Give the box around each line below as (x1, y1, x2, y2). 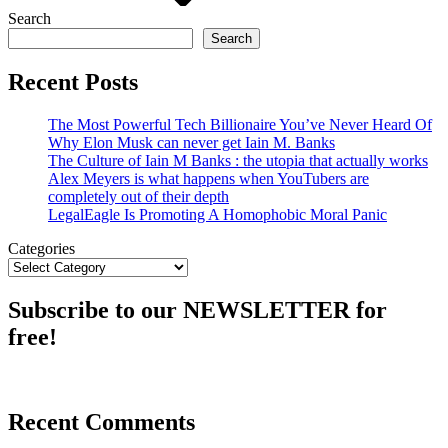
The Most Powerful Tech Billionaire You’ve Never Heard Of (48, 116, 432, 134)
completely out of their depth (48, 188, 229, 206)
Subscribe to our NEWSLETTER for (8, 296, 387, 323)
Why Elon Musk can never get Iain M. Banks (48, 134, 335, 152)
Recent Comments (8, 408, 195, 435)
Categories (8, 240, 75, 258)
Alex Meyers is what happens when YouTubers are (48, 170, 369, 188)
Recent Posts (8, 69, 138, 96)
